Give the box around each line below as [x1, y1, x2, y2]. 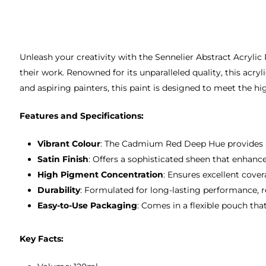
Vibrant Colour [37, 138, 101, 149]
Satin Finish [37, 153, 89, 164]
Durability [37, 184, 81, 195]
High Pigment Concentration [37, 169, 164, 180]
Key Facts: [20, 233, 64, 244]
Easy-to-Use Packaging [37, 199, 138, 211]
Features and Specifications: [20, 110, 144, 121]
